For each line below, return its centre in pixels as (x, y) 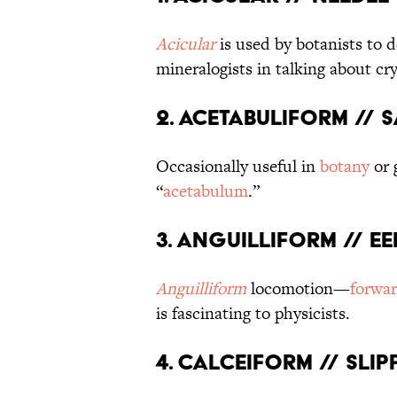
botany (345, 167)
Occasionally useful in (238, 167)
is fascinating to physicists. (253, 314)
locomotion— (298, 289)
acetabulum (206, 191)
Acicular (186, 44)
